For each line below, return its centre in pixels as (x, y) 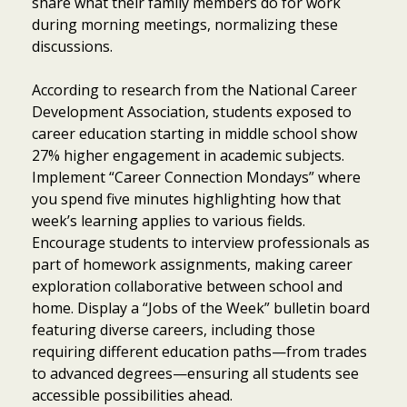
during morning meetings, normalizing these (185, 24)
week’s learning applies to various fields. (169, 220)
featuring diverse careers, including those (174, 329)
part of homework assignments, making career (192, 264)
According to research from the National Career (194, 89)
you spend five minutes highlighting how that (186, 199)
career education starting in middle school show (194, 133)
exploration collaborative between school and (187, 286)
